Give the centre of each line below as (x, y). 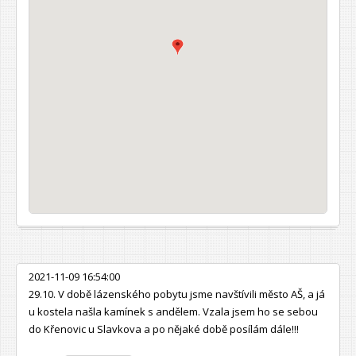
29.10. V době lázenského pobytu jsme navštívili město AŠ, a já (177, 294)
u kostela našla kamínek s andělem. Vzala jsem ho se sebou (173, 311)
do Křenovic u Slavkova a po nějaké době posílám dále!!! (164, 329)
